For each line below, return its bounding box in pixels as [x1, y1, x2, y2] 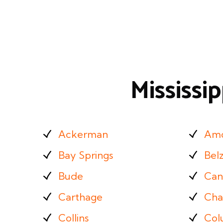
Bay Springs [58, 149, 113, 161]
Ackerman [58, 128, 108, 140]
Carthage [58, 191, 103, 203]
